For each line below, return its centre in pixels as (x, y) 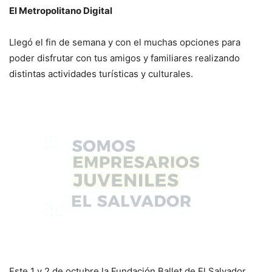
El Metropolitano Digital (61, 11)
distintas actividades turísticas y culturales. (101, 74)
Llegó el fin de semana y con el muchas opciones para (125, 42)
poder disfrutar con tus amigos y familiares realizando (124, 58)
